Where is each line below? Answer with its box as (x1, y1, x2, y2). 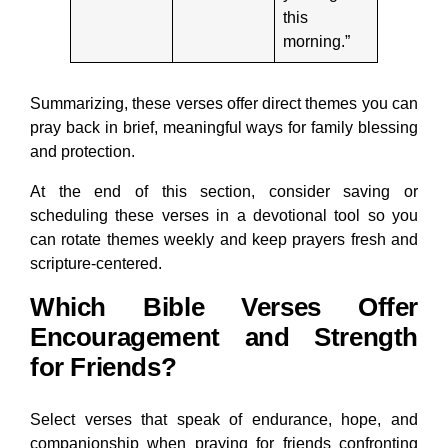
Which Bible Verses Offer (30, 292, 418, 323)
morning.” (283, 33, 350, 51)
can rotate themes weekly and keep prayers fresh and (30, 231, 418, 249)
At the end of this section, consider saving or (30, 183, 418, 201)
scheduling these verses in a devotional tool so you (30, 207, 418, 225)
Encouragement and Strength (30, 322, 418, 353)
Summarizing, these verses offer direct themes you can (30, 95, 418, 113)
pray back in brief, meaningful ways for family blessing (30, 119, 418, 137)
